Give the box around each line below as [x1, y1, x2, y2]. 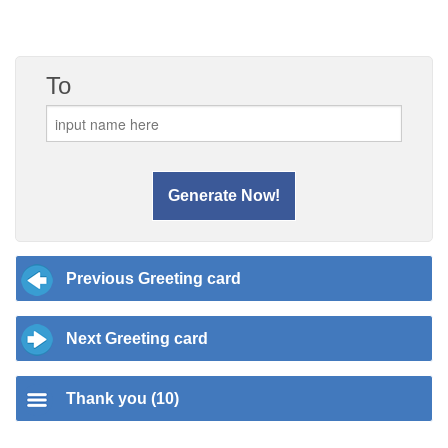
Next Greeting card [66, 330, 208, 347]
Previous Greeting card [66, 270, 241, 287]
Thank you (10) [66, 390, 179, 407]
